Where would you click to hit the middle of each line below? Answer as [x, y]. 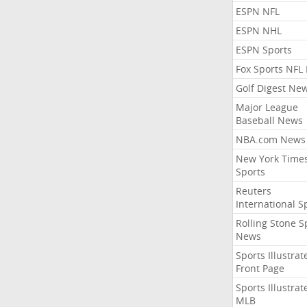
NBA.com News [270, 139]
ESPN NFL [257, 11]
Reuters [253, 191]
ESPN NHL [258, 30]
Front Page [260, 268]
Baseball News [269, 120]
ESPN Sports [263, 50]
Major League [267, 107]
